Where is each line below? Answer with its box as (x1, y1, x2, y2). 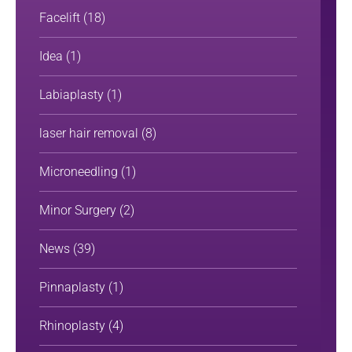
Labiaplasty (39, 87, 104, 103)
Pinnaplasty (39, 280, 105, 295)
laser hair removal (39, 126, 138, 141)
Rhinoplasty (39, 318, 105, 334)
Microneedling (39, 164, 118, 180)
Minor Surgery (39, 203, 116, 218)
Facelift (39, 10, 80, 26)
